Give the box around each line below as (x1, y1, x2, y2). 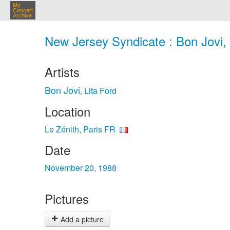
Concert (13, 7, 33, 13)
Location (45, 102, 90, 120)
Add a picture (59, 214, 104, 224)
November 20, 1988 (45, 162, 117, 174)
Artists (45, 63, 80, 81)
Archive (13, 12, 32, 18)
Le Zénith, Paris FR (45, 123, 116, 135)
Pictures (45, 189, 89, 207)
